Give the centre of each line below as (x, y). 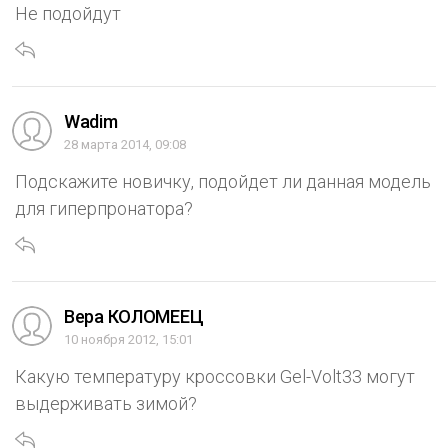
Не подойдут (68, 14)
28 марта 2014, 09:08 (125, 145)
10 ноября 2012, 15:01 (128, 340)
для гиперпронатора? (104, 209)
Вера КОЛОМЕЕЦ (134, 317)
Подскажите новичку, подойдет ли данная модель (223, 182)
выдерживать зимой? (106, 404)
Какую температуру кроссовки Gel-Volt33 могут (215, 377)
